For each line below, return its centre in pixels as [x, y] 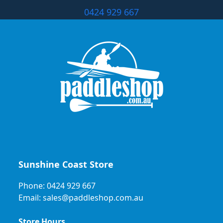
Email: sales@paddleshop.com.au [81, 198]
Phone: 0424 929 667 [57, 186]
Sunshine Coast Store [66, 165]
